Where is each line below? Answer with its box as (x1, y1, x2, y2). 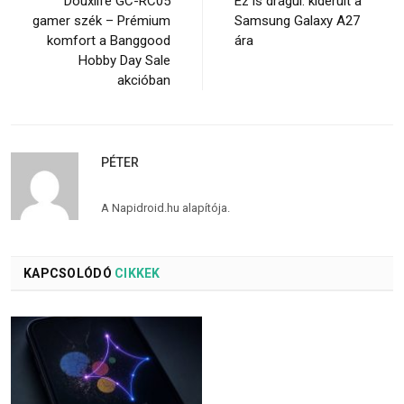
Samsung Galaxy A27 (234, 12, 360, 29)
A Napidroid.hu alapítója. (101, 200, 230, 215)
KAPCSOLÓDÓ (23, 265, 112, 280)
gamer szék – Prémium (32, 12, 170, 29)
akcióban (117, 71, 170, 88)
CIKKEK (111, 265, 161, 280)
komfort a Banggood (47, 32, 170, 49)
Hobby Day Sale (78, 51, 170, 69)
